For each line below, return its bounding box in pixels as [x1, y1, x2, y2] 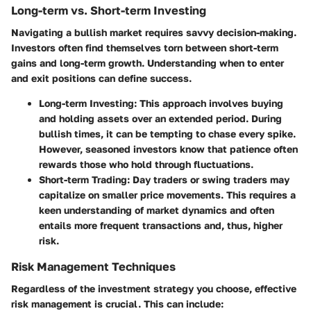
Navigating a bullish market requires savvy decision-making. [11, 26, 296, 39]
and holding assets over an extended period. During [39, 112, 282, 125]
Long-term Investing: [39, 97, 137, 110]
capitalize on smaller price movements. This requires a [39, 189, 296, 201]
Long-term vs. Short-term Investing [11, 3, 206, 17]
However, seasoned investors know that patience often [39, 143, 298, 155]
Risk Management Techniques [11, 260, 176, 274]
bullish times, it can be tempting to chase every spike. [39, 128, 296, 140]
